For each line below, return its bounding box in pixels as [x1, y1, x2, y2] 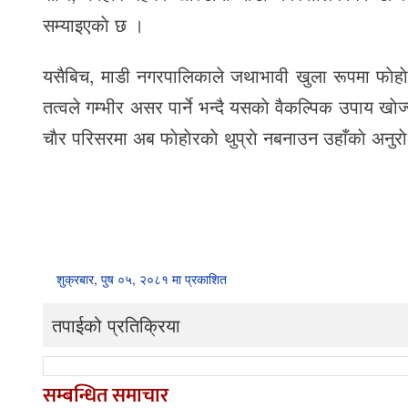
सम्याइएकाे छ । [43, 10, 144, 37]
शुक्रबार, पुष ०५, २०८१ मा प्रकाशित [56, 269, 227, 288]
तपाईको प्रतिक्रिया [52, 311, 180, 338]
